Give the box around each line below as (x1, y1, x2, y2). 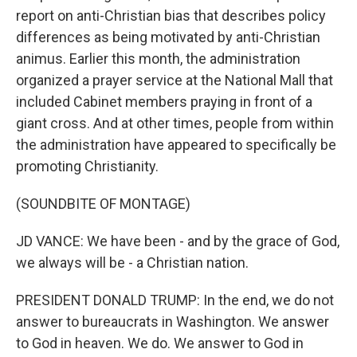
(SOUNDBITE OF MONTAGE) (16, 195, 190, 212)
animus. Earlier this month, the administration (16, 50, 300, 67)
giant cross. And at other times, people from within (16, 115, 334, 131)
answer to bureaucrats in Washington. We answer (16, 313, 329, 330)
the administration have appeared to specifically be (16, 136, 336, 153)
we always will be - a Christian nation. (16, 254, 249, 271)
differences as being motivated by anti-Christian (16, 29, 320, 45)
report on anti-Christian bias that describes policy (16, 7, 326, 24)
